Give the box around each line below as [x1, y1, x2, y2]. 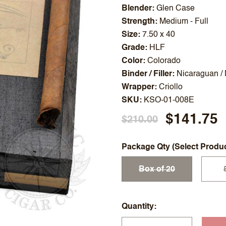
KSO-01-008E [143, 96, 194, 104]
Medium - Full [159, 18, 208, 26]
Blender [121, 5, 152, 13]
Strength [121, 18, 155, 26]
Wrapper [121, 83, 154, 91]
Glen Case [156, 5, 195, 13]
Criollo [158, 83, 183, 91]
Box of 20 [138, 165, 175, 174]
